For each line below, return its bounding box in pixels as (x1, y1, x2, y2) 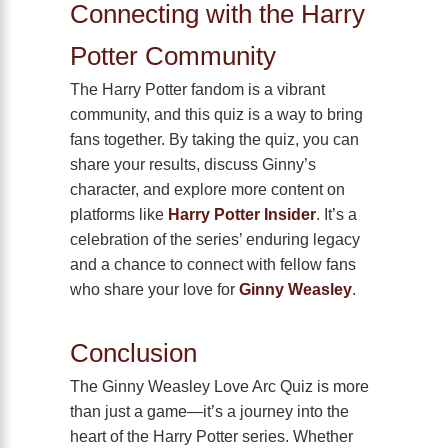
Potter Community (70, 41, 276, 72)
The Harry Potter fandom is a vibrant (70, 80, 325, 99)
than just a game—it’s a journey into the (70, 402, 349, 421)
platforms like (70, 205, 168, 224)
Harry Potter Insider (168, 205, 316, 224)
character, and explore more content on (70, 180, 345, 199)
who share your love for (70, 280, 239, 299)
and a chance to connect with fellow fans (70, 255, 356, 274)
